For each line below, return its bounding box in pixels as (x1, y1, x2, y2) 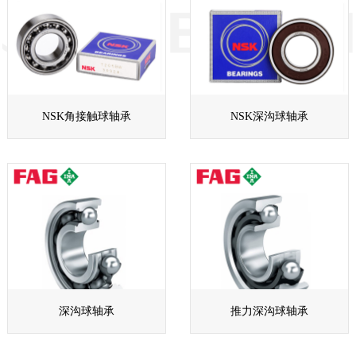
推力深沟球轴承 (230, 305, 309, 318)
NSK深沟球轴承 (230, 110, 309, 122)
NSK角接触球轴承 (41, 110, 131, 122)
